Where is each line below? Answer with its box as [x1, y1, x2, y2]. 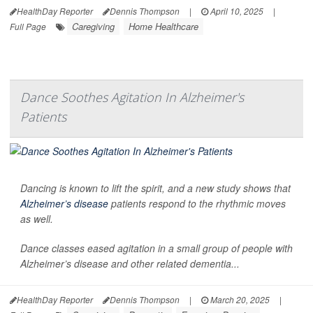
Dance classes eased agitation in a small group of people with [20, 240, 293, 255]
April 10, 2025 [208, 4, 263, 17]
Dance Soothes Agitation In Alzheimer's [20, 88, 244, 105]
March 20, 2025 [208, 293, 270, 305]
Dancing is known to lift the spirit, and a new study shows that [20, 180, 291, 195]
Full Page [10, 20, 46, 32]
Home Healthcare [129, 19, 198, 33]
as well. [20, 211, 53, 226]
